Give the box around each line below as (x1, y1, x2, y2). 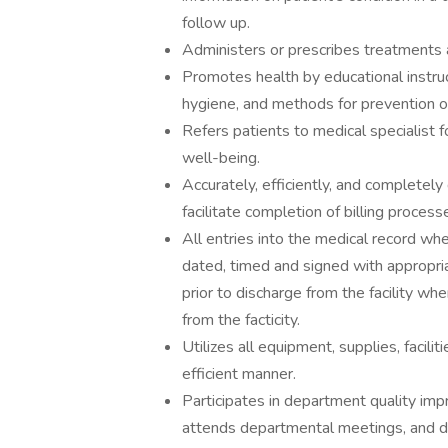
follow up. (182, 12, 250, 34)
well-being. (182, 147, 260, 169)
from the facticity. (182, 309, 300, 331)
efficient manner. (182, 363, 296, 385)
